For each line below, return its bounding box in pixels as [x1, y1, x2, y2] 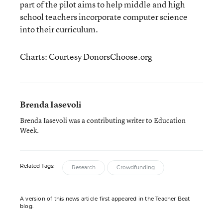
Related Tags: [20, 163, 54, 169]
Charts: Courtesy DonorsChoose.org [20, 51, 152, 62]
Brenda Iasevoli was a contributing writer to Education [20, 115, 186, 125]
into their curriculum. [20, 23, 98, 35]
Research [72, 164, 96, 171]
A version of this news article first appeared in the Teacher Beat [20, 196, 190, 202]
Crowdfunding [116, 164, 155, 171]
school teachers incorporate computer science [20, 11, 188, 22]
